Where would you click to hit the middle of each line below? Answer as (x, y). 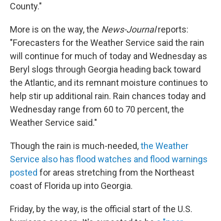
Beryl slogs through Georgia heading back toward (105, 69)
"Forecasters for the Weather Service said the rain (107, 42)
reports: (173, 29)
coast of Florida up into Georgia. (71, 185)
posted (24, 172)
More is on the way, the (55, 29)
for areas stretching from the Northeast (116, 172)
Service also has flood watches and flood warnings (109, 159)
